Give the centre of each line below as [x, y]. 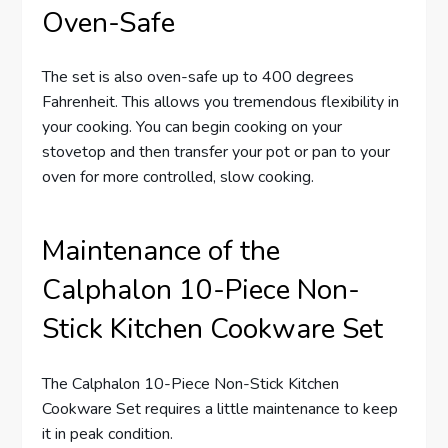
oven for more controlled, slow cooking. [178, 177]
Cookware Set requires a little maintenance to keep [220, 408]
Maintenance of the [161, 251]
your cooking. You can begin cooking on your [192, 127]
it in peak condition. [108, 433]
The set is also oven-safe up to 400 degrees [198, 77]
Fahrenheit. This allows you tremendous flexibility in [221, 102]
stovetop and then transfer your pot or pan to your [216, 152]
